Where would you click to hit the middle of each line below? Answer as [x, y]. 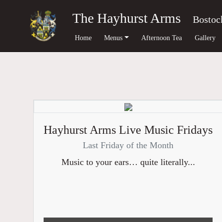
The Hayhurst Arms [127, 18]
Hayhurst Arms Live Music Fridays [128, 130]
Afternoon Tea [162, 37]
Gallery [205, 37]
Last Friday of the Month [128, 145]
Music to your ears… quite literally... [128, 162]
